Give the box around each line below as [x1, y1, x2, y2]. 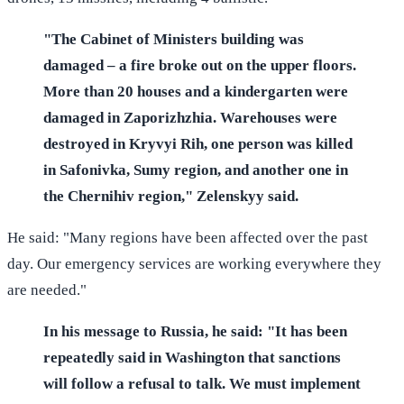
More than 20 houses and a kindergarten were [43, 82, 348, 100]
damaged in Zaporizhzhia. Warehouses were [43, 108, 337, 126]
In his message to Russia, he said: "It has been [43, 322, 347, 340]
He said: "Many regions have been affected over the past [7, 228, 368, 246]
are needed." [7, 280, 87, 298]
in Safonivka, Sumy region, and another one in [43, 161, 348, 179]
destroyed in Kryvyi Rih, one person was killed [43, 134, 353, 152]
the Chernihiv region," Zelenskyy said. [43, 187, 298, 205]
